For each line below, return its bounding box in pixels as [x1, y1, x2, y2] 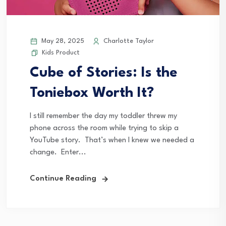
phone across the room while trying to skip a [30, 125, 179, 133]
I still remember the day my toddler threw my [30, 112, 177, 121]
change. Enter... [30, 149, 86, 157]
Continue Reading [30, 175, 96, 183]
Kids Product [42, 49, 80, 56]
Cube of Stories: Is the [30, 66, 178, 81]
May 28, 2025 [39, 38, 84, 45]
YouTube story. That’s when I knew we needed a [30, 137, 194, 145]
